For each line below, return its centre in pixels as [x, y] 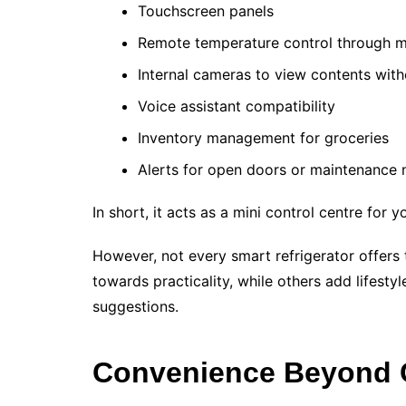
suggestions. [135, 307]
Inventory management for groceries [263, 138]
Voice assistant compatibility [237, 106]
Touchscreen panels [206, 11]
